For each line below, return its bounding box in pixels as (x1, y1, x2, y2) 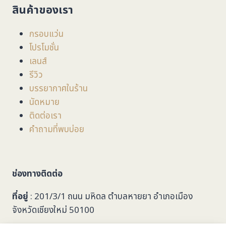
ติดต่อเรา (29, 109, 62, 123)
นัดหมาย (29, 95, 60, 109)
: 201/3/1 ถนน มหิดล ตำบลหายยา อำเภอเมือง (28, 190, 193, 204)
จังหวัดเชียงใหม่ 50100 (12, 204, 94, 217)
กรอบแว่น (29, 27, 64, 41)
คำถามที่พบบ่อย (29, 123, 84, 136)
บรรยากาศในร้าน (29, 82, 88, 95)
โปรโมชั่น (29, 41, 59, 54)
